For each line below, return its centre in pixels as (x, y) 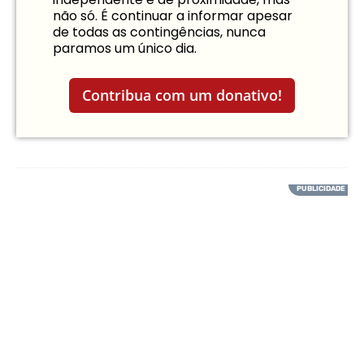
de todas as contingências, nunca (159, 32)
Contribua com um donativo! (182, 95)
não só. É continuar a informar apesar (173, 16)
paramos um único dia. (125, 49)
